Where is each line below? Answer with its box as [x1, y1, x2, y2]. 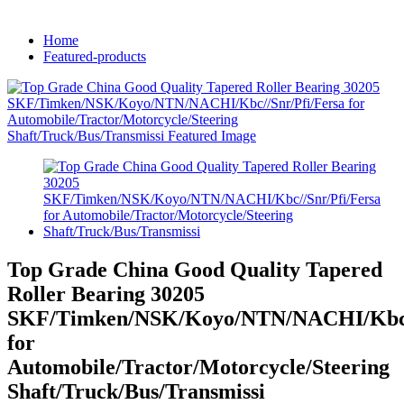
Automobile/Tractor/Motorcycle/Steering [7, 354, 390, 379]
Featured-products [43, 49, 146, 64]
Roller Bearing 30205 [7, 281, 205, 306]
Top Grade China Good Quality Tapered [7, 257, 382, 281]
